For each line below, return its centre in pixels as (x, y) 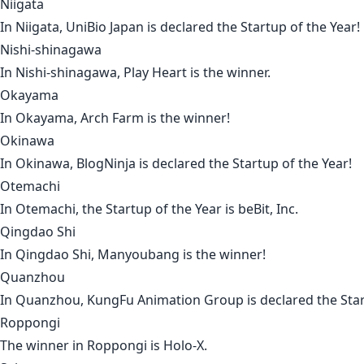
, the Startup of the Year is (157, 209)
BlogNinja (106, 164)
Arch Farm (112, 118)
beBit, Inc (266, 209)
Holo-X (184, 346)
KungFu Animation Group (165, 300)
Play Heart (155, 73)
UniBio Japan (105, 27)
